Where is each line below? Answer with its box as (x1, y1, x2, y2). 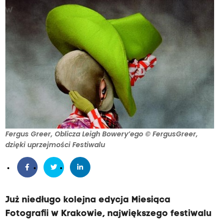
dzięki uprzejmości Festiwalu (5, 140, 105, 150)
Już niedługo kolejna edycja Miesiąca (5, 196, 171, 205)
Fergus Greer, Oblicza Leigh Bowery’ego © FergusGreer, (5, 129, 198, 139)
